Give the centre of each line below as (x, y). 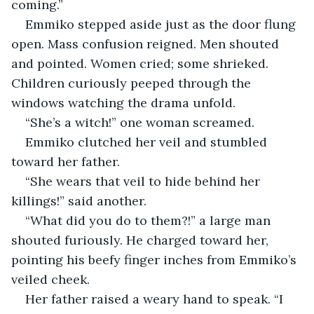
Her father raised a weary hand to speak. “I (156, 299)
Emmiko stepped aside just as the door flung (162, 24)
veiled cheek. (50, 279)
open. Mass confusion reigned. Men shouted (147, 43)
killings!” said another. (79, 200)
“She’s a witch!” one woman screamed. (140, 122)
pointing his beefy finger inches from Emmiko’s (156, 259)
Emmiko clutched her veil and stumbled (148, 142)
